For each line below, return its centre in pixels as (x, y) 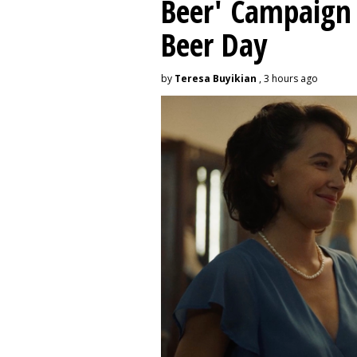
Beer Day (214, 44)
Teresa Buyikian (216, 78)
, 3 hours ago (287, 78)
